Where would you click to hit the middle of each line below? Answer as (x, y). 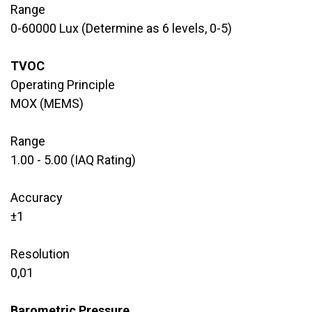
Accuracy (37, 197)
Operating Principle (63, 84)
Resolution (40, 253)
